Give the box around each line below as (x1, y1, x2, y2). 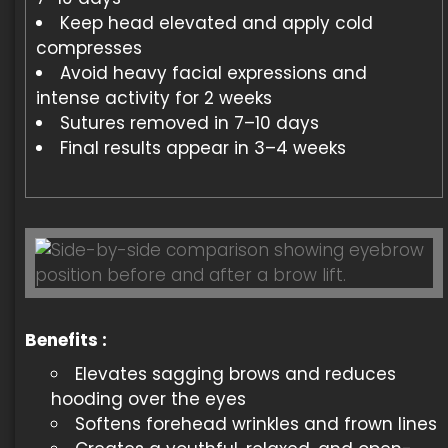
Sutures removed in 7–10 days (60, 111, 319, 135)
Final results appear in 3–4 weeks (60, 136, 346, 160)
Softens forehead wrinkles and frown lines (74, 411, 437, 436)
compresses (36, 36, 142, 60)
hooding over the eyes (50, 386, 246, 411)
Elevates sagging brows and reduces (74, 361, 396, 386)
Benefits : (25, 327, 107, 352)
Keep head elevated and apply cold (60, 11, 373, 35)
